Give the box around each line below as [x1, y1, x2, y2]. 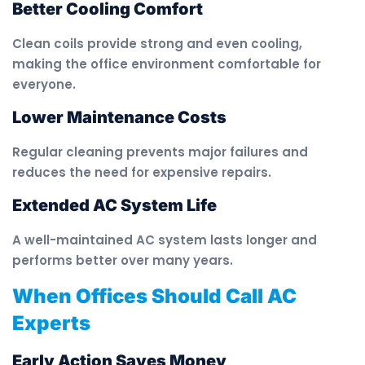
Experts [12, 310, 90, 335]
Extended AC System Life [12, 196, 217, 216]
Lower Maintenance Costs [12, 107, 226, 127]
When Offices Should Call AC [12, 284, 297, 308]
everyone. [12, 75, 76, 93]
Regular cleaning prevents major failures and [12, 143, 308, 161]
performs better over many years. [12, 252, 233, 270]
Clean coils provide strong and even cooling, [12, 34, 302, 52]
